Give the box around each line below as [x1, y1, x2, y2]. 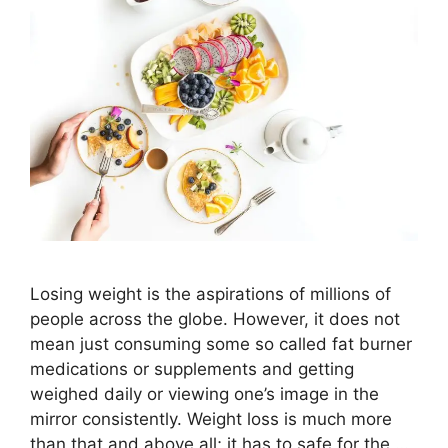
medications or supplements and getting [30, 359, 354, 380]
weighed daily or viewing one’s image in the [30, 384, 379, 405]
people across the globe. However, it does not [30, 309, 400, 330]
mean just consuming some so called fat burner [30, 334, 412, 355]
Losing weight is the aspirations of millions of [30, 284, 391, 305]
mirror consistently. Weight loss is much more [30, 409, 392, 430]
